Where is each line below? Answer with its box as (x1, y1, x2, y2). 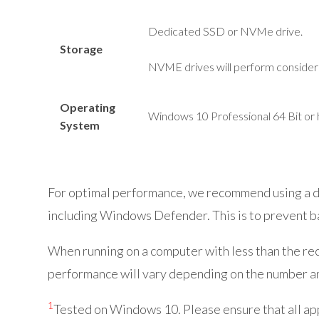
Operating (59, 100, 115, 114)
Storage (59, 42, 103, 56)
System (59, 118, 100, 132)
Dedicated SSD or (147, 24, 240, 38)
